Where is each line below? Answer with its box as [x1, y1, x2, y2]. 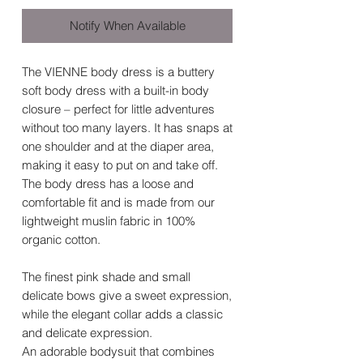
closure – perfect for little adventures [22, 101, 215, 117]
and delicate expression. [22, 325, 156, 341]
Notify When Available [69, 18, 186, 34]
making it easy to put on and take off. [22, 157, 221, 173]
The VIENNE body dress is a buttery [22, 64, 215, 80]
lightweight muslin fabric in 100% [22, 213, 195, 229]
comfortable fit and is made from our [22, 194, 215, 211]
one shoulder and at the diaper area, [22, 139, 214, 155]
